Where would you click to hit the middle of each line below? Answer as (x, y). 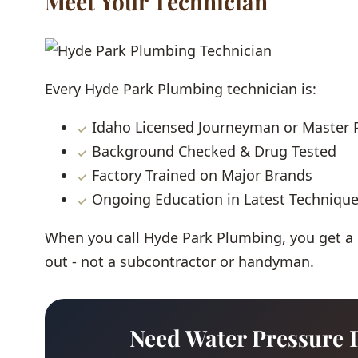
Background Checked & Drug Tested (212, 151)
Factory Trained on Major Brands (200, 175)
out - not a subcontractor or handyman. (179, 262)
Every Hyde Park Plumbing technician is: (181, 89)
